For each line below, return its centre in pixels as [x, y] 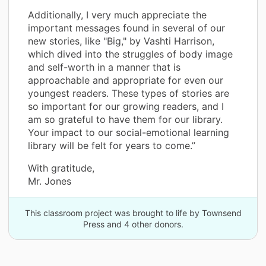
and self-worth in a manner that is [104, 67]
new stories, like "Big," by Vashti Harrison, [121, 41]
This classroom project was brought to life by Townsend [133, 213]
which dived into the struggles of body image [130, 54]
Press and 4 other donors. [133, 224]
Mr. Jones [50, 181]
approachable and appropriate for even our [126, 80]
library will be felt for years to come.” [112, 145]
